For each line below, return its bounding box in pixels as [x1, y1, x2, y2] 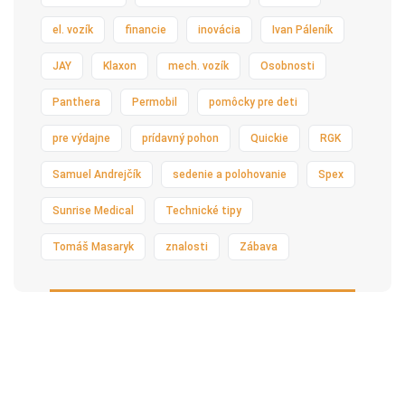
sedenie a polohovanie [173, 167, 287, 181]
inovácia [198, 23, 240, 36]
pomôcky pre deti [209, 95, 297, 108]
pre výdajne [52, 131, 110, 145]
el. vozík [52, 23, 93, 36]
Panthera [52, 95, 100, 108]
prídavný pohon [142, 131, 219, 145]
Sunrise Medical [52, 203, 134, 217]
